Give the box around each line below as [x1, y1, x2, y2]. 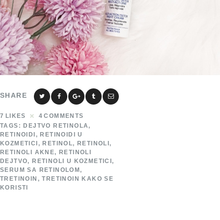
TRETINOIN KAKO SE [42, 175, 114, 183]
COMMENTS [44, 112, 84, 120]
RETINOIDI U [40, 131, 83, 138]
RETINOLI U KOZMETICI [32, 158, 112, 165]
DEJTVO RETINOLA [23, 122, 89, 130]
